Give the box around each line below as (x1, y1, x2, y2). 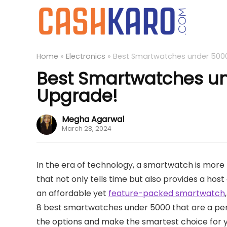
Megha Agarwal (62, 113, 124, 125)
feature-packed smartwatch (108, 187, 225, 199)
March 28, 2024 (62, 124, 111, 133)
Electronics (66, 51, 105, 61)
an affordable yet (36, 187, 108, 199)
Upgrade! (36, 84, 118, 108)
